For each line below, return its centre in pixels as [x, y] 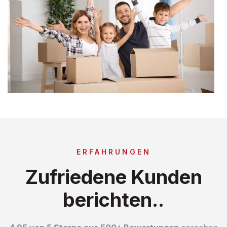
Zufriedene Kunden [113, 177]
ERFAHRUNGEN [113, 152]
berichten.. [113, 199]
